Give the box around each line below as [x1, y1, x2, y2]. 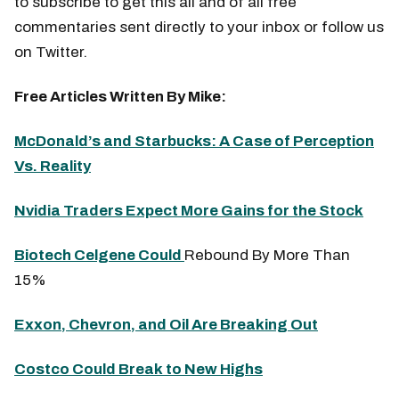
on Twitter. [14, 43, 87, 61]
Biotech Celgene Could [14, 246, 184, 264]
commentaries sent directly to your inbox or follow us [14, 18, 384, 36]
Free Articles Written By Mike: [14, 87, 229, 105]
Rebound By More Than [184, 246, 350, 264]
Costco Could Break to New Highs [14, 360, 263, 378]
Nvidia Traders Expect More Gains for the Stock [14, 201, 363, 219]
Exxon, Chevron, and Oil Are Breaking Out [14, 315, 318, 333]
